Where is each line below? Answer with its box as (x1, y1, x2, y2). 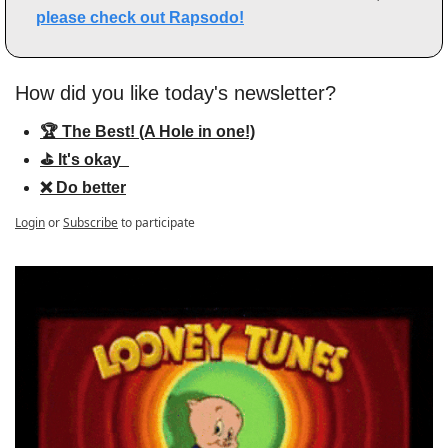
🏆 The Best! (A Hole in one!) (40, 122, 255, 140)
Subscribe (63, 213, 118, 231)
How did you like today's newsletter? (15, 81, 336, 104)
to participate (121, 213, 195, 231)
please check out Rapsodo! (36, 8, 244, 26)
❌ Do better (40, 178, 126, 196)
